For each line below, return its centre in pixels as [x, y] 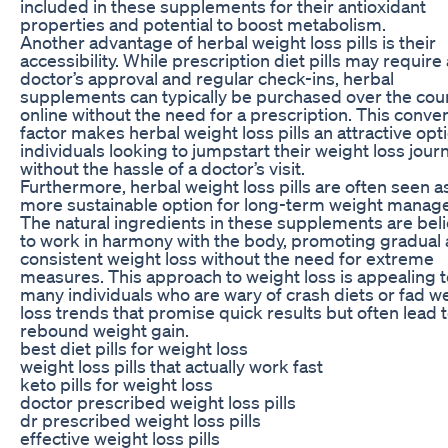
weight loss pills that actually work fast [171, 365]
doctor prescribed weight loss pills [158, 401]
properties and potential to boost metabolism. [203, 23]
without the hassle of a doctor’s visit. [162, 167]
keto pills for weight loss [116, 383]
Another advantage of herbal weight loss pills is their [228, 41]
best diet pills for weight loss [134, 347]
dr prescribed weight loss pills [140, 419]
